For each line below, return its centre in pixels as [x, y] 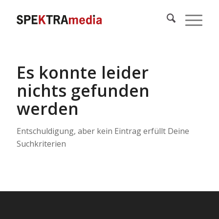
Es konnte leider [82, 72]
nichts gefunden [83, 90]
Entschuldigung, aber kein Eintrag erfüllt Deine [103, 131]
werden [47, 109]
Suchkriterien [41, 144]
